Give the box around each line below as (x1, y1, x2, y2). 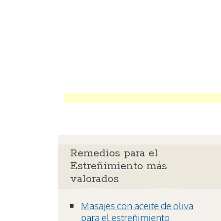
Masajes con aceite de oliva (81, 199, 193, 212)
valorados (70, 172, 119, 186)
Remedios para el (70, 147, 158, 161)
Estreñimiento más (70, 159, 167, 174)
